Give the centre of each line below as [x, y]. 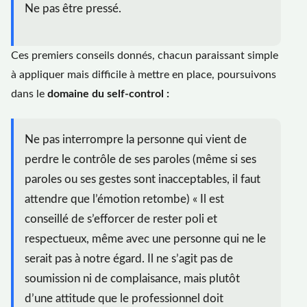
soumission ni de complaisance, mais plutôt [132, 278]
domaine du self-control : [107, 94]
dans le [28, 94]
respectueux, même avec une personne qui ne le [145, 238]
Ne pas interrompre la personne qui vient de [136, 139]
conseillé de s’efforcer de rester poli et [121, 219]
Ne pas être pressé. [73, 9]
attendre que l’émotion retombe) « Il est [124, 199]
